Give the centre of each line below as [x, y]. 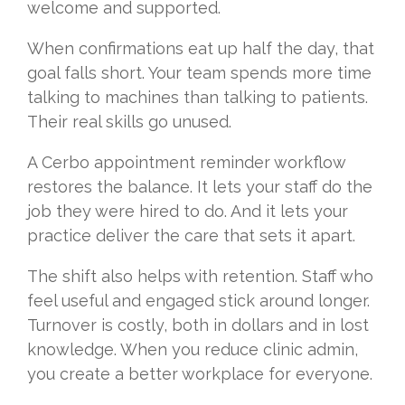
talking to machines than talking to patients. [198, 97]
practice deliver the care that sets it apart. [191, 235]
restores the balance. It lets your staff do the [200, 186]
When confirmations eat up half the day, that [201, 48]
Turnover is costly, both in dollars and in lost [198, 325]
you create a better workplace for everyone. [200, 373]
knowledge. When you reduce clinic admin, [193, 349]
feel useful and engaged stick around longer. [198, 300]
